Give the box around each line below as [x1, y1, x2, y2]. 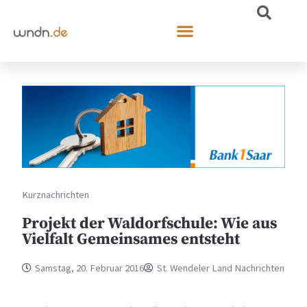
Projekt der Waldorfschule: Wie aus [22, 213, 278, 234]
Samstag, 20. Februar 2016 [35, 261, 145, 274]
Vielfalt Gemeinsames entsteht [22, 229, 241, 249]
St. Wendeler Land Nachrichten [157, 261, 285, 274]
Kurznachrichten [22, 188, 90, 201]
